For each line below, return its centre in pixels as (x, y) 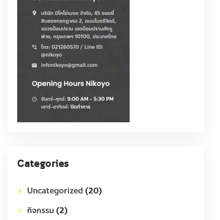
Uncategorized (55, 191)
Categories (43, 165)
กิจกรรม (41, 211)
